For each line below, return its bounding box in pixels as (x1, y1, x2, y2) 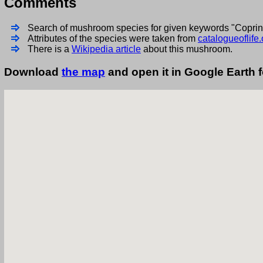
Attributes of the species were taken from (28, 33, 198, 44)
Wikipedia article (72, 44, 141, 55)
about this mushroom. (141, 44, 232, 55)
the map (62, 66, 105, 79)
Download (4, 66, 62, 79)
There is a (28, 44, 72, 55)
